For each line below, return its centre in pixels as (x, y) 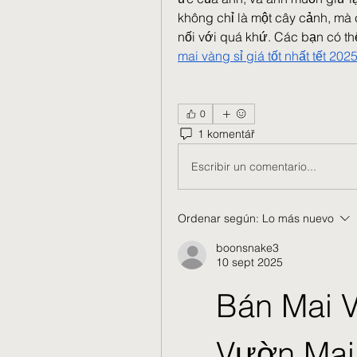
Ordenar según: (218, 218)
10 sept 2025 (249, 262)
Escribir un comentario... (254, 166)
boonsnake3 (247, 248)
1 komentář (226, 133)
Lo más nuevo (298, 218)
